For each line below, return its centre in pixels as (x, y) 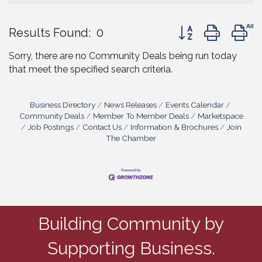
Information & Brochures (174, 127)
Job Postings (51, 127)
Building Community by (131, 224)
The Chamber (131, 138)
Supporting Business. (131, 249)
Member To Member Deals (141, 116)
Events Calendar (194, 104)
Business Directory (62, 104)
